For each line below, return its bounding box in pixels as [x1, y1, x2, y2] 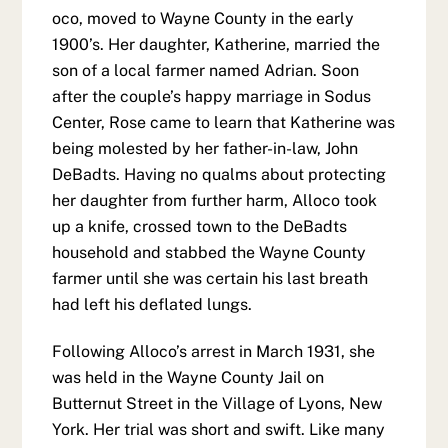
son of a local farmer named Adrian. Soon [52, 61, 360, 81]
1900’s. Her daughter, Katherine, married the [52, 35, 381, 55]
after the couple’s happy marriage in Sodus [52, 87, 372, 107]
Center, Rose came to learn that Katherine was [52, 113, 396, 133]
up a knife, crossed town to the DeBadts [52, 217, 348, 237]
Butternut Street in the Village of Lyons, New [52, 394, 383, 414]
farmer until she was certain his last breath [52, 269, 369, 289]
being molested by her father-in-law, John [52, 139, 359, 159]
